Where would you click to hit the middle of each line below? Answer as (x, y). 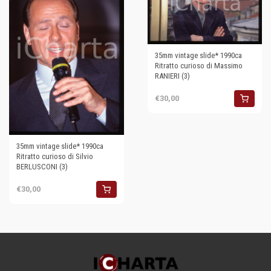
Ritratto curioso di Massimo (198, 65)
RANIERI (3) (172, 76)
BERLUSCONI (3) (42, 166)
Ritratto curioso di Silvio (55, 156)
